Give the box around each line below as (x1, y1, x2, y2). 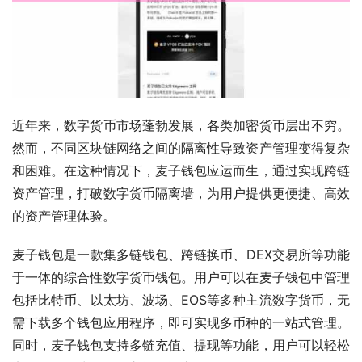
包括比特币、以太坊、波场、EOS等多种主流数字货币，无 (12, 291, 350, 308)
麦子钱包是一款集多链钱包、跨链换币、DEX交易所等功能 (12, 246, 350, 263)
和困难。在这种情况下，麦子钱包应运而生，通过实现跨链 (12, 162, 350, 179)
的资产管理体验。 (12, 207, 116, 224)
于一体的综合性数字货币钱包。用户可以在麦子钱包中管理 (12, 268, 350, 285)
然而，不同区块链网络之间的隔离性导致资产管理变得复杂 (12, 139, 350, 156)
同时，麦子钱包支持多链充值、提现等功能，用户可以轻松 (12, 336, 350, 353)
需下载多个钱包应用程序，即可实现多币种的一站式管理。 (12, 314, 350, 330)
